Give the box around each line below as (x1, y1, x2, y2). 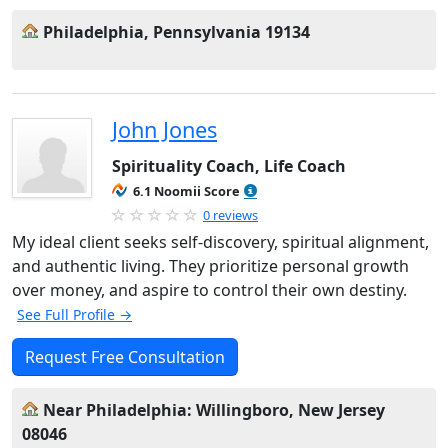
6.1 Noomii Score (133, 182, 240, 200)
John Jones (112, 115, 217, 144)
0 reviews (203, 206, 258, 224)
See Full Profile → (17, 305, 132, 324)
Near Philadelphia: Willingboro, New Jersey (43, 399, 385, 421)
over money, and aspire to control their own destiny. (12, 279, 407, 301)
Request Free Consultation (25, 346, 225, 368)
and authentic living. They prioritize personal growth (12, 255, 409, 277)
